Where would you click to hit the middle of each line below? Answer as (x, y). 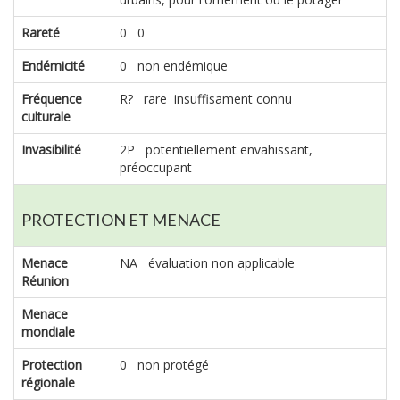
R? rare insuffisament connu (206, 98)
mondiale (48, 331)
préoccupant (156, 167)
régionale (48, 382)
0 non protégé (164, 364)
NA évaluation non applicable (207, 262)
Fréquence (52, 98)
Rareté (41, 32)
